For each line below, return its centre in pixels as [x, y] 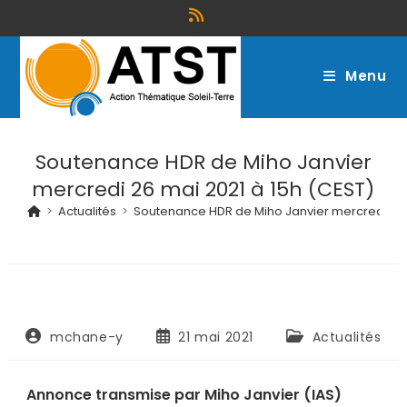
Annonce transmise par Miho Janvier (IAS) [184, 395]
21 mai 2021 [216, 337]
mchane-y [86, 337]
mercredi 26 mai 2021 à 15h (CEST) [203, 189]
